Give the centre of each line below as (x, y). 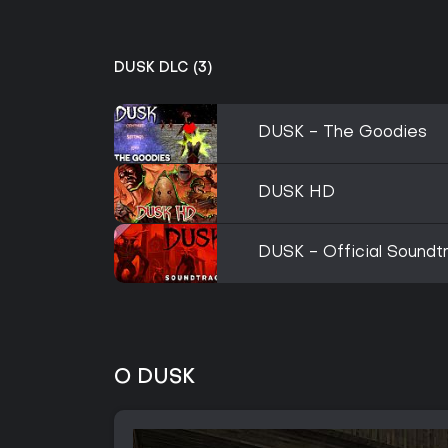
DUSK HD (296, 193)
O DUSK (154, 378)
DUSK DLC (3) (163, 68)
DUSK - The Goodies (342, 133)
